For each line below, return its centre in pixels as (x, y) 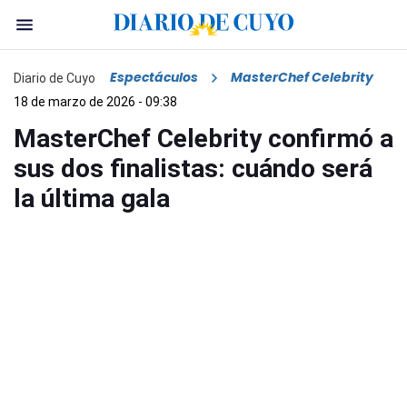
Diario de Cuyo (55, 78)
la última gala (92, 199)
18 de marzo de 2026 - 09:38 (95, 102)
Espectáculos (154, 78)
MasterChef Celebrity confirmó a (203, 139)
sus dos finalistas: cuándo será (193, 169)
